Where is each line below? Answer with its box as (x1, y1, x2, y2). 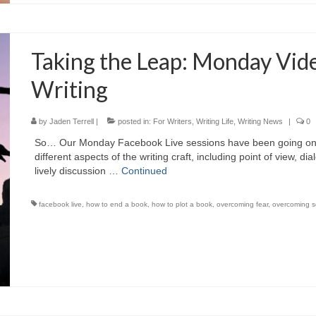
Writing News (238, 116, 284, 126)
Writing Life (196, 116, 234, 126)
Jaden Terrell (49, 116, 95, 126)
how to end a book (86, 200, 148, 208)
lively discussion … (35, 164, 122, 176)
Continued (121, 164, 168, 176)
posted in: (116, 116, 154, 126)
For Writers (153, 116, 193, 126)
